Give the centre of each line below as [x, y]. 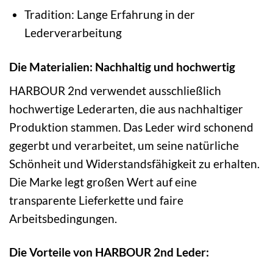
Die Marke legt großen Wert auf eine [103, 182]
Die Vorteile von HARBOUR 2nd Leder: [109, 252]
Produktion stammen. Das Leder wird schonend [131, 127]
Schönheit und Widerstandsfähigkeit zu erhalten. [134, 164]
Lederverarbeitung [73, 33]
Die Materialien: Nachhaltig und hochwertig [122, 66]
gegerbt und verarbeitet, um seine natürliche [124, 146]
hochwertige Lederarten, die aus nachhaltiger [126, 109]
